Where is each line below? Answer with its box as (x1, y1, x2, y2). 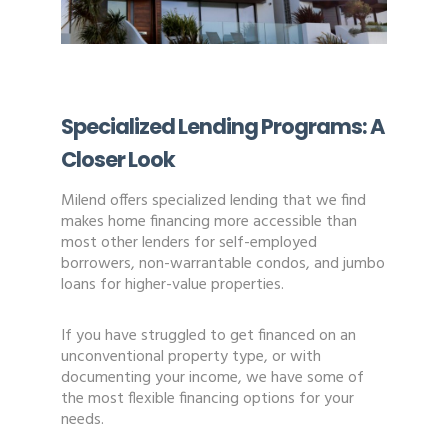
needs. (60, 407, 104, 434)
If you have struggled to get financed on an (60, 323, 356, 350)
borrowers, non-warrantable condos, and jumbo (60, 251, 385, 278)
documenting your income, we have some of (60, 365, 364, 392)
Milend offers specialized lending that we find (60, 188, 366, 215)
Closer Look (60, 145, 175, 175)
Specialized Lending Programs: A (60, 112, 384, 142)
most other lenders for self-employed (60, 230, 317, 257)
